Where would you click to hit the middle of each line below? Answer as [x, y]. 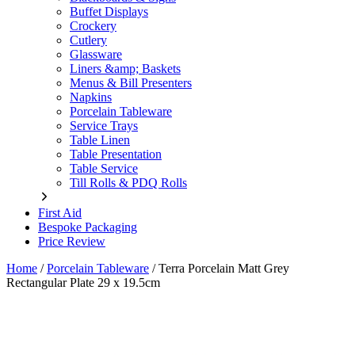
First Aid [60, 212]
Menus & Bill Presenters [131, 82]
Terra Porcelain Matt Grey [224, 268]
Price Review [72, 241]
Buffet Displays [109, 11]
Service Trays [104, 125]
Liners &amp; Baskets [125, 68]
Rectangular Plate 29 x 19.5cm [83, 282]
